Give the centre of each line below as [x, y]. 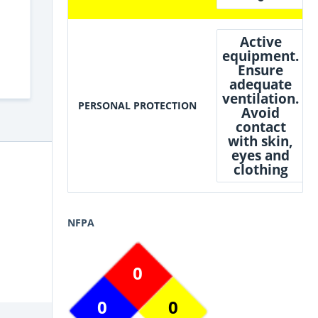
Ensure [261, 70]
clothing [261, 169]
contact [261, 127]
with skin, [261, 141]
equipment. [261, 56]
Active [261, 42]
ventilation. [261, 98]
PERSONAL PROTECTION [137, 105]
